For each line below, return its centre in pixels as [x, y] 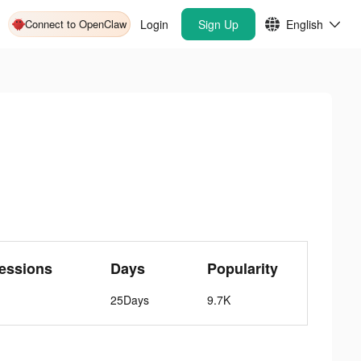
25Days [130, 300]
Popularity [243, 268]
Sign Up [218, 24]
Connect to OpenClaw [76, 24]
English [305, 24]
